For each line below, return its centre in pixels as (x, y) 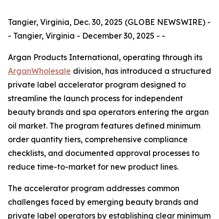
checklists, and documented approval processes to (104, 153)
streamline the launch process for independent (95, 98)
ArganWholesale (39, 71)
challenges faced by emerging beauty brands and (103, 202)
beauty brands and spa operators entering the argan (108, 112)
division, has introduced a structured (141, 71)
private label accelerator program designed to (97, 85)
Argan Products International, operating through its (105, 57)
